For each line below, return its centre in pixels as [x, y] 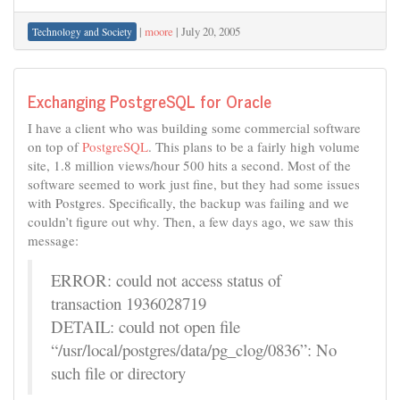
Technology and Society [82, 32]
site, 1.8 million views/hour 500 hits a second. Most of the [189, 165]
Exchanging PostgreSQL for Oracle [150, 100]
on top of [55, 146]
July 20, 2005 [211, 31]
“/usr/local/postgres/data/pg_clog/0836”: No [194, 350]
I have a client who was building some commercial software [194, 128]
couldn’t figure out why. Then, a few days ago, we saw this [191, 221]
